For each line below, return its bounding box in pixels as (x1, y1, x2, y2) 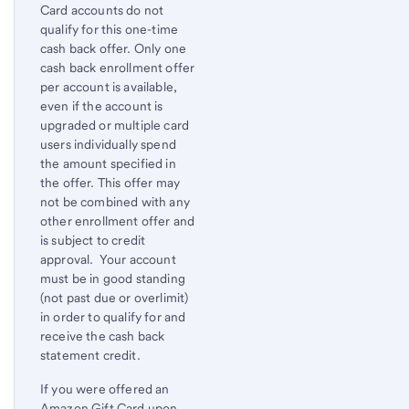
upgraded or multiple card (40, 117, 190, 132)
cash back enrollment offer (40, 59, 195, 75)
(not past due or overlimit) (40, 289, 189, 305)
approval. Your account (40, 251, 176, 267)
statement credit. (40, 347, 141, 362)
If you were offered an (40, 381, 170, 396)
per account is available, (40, 79, 178, 94)
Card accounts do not (40, 2, 164, 17)
